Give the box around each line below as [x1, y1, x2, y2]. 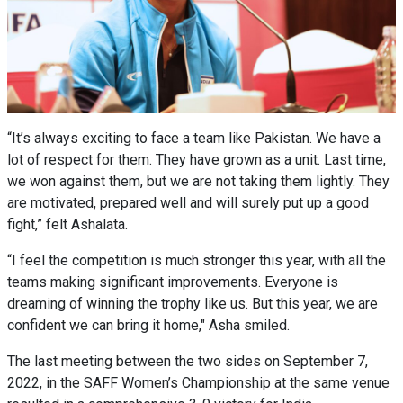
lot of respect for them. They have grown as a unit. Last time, [7, 151, 386, 168]
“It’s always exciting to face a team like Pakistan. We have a [7, 130, 381, 147]
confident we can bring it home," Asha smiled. [7, 317, 293, 334]
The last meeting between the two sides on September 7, [7, 353, 368, 370]
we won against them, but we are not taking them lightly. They [7, 173, 390, 190]
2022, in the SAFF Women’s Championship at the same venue [7, 374, 390, 391]
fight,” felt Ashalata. [7, 216, 128, 233]
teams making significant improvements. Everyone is [7, 273, 338, 291]
